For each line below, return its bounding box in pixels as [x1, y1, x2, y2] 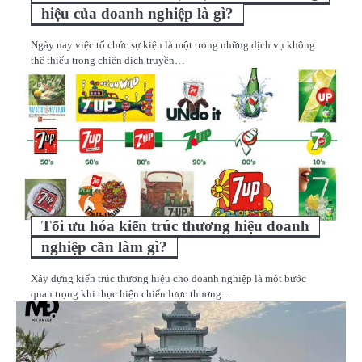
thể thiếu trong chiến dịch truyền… [31, 53, 185, 66]
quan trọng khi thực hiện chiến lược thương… [31, 287, 232, 300]
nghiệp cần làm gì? [41, 238, 167, 255]
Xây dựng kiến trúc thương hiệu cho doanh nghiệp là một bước [31, 271, 306, 284]
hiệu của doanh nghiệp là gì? [41, 4, 234, 22]
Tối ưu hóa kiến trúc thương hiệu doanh [41, 217, 309, 234]
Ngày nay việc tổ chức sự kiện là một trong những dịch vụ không [31, 38, 315, 51]
